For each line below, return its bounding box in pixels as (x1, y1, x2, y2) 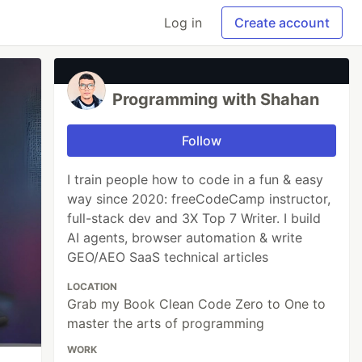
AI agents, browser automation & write (67, 229, 303, 246)
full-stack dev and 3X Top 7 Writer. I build (67, 210, 322, 226)
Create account (234, 15, 330, 31)
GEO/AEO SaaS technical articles (67, 249, 269, 265)
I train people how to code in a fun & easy (67, 171, 324, 187)
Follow (182, 133, 222, 149)
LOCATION (67, 280, 118, 293)
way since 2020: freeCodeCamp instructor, (67, 191, 331, 207)
